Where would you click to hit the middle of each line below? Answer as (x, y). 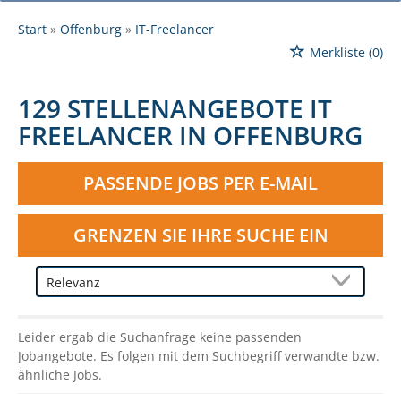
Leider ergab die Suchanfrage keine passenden (160, 337)
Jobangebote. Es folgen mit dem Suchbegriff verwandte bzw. (199, 355)
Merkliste (337, 52)
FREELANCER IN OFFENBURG (190, 135)
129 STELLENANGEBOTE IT (175, 108)
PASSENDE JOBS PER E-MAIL (200, 183)
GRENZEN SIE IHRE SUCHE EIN (200, 235)
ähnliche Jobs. (60, 374)
